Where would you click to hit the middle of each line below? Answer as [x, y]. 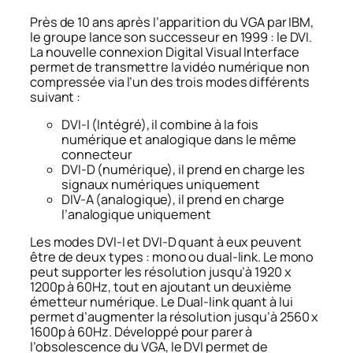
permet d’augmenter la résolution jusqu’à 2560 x [175, 317]
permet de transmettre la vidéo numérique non [170, 67]
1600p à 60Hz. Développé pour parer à [141, 332]
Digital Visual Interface [232, 52]
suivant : [56, 97]
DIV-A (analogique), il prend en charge [173, 199]
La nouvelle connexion [98, 52]
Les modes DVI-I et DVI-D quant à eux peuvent [166, 242]
